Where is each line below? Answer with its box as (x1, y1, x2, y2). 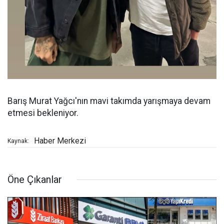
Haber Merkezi (34, 136, 86, 146)
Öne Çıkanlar (7, 173, 62, 186)
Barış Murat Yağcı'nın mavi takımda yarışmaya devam (7, 96, 210, 106)
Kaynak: (7, 137, 29, 145)
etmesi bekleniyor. (7, 108, 78, 118)
